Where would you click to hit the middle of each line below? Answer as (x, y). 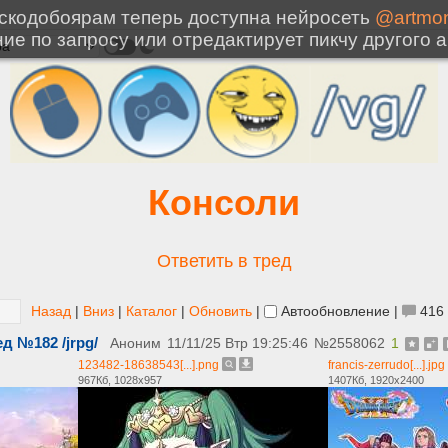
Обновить (220, 311)
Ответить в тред (224, 261)
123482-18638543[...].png (148, 365)
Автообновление (333, 311)
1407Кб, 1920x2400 (376, 380)
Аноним (135, 343)
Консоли (224, 202)
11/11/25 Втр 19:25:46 (237, 343)
